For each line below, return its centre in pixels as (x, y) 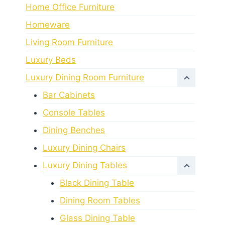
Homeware (48, 24)
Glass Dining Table (97, 218)
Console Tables (74, 112)
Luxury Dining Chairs (84, 147)
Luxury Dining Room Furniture (85, 77)
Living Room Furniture (69, 42)
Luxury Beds (51, 60)
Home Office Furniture (70, 7)
